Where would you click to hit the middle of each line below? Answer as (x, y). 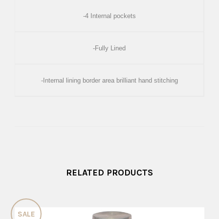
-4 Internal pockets (109, 16)
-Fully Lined (109, 48)
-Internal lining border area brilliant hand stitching (109, 80)
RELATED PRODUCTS (109, 172)
